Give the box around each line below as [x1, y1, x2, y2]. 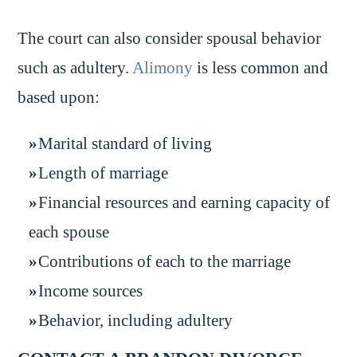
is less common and [193, 59, 329, 77]
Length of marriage [38, 163, 169, 182]
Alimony [132, 59, 194, 77]
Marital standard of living [38, 134, 213, 152]
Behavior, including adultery [38, 311, 233, 329]
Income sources [38, 281, 143, 300]
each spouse [28, 222, 109, 241]
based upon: [18, 88, 100, 107]
